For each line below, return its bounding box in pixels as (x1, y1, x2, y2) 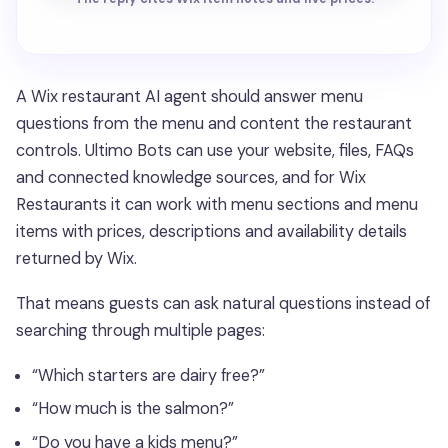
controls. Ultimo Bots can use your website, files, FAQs (16, 139, 414, 161)
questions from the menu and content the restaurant (16, 112, 412, 134)
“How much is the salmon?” (32, 398, 234, 420)
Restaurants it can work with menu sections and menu (16, 193, 418, 215)
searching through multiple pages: (16, 319, 265, 341)
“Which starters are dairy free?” (32, 364, 265, 386)
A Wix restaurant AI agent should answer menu (16, 85, 363, 107)
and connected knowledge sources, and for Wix (16, 166, 366, 188)
